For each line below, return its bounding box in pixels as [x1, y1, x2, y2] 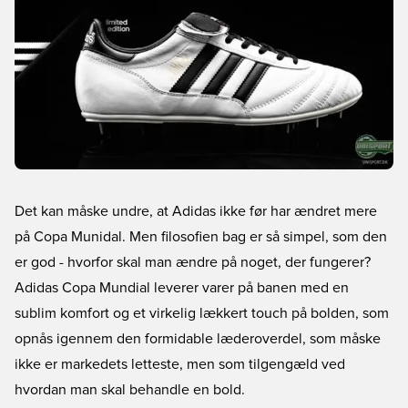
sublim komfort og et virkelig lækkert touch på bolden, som [15, 306, 389, 321]
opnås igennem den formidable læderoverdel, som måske [15, 331, 381, 346]
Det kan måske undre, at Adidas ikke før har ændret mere [15, 204, 377, 219]
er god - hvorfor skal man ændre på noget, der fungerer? [15, 255, 371, 270]
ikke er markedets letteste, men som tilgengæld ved [15, 357, 345, 372]
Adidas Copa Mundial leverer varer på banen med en [15, 280, 349, 295]
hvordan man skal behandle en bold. [15, 382, 245, 397]
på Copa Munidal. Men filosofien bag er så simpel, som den [15, 229, 387, 244]
